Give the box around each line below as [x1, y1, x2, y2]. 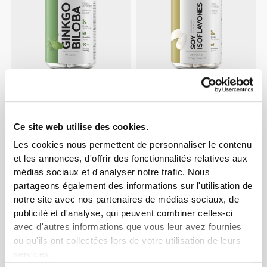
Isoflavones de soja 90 [139, 102, 221, 113]
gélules [139, 112, 166, 123]
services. [13, 249, 52, 260]
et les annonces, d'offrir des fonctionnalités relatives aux [13, 153, 248, 164]
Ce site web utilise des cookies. [13, 122, 148, 132]
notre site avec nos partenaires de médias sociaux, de [13, 194, 240, 205]
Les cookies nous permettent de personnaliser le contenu [13, 139, 252, 150]
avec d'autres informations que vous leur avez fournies [13, 222, 242, 232]
